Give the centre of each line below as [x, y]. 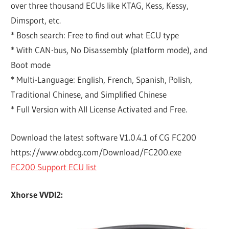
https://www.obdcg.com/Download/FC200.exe [96, 152]
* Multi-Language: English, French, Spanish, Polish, [102, 80]
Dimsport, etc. [36, 20]
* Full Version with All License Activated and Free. [99, 109]
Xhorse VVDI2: [37, 195]
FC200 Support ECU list [54, 167]
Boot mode [31, 65]
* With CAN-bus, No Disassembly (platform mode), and [109, 50]
